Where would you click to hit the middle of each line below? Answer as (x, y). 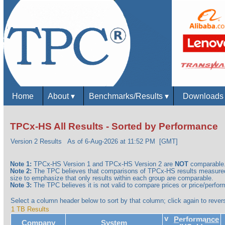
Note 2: (21, 171)
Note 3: (21, 185)
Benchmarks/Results (127, 96)
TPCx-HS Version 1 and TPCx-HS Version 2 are (103, 164)
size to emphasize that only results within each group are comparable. (112, 178)
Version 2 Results (38, 142)
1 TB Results (30, 209)
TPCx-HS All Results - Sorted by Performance (114, 127)
